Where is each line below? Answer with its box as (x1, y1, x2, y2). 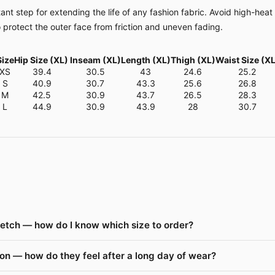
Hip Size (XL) (14, 54, 70, 65)
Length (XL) (120, 54, 171, 65)
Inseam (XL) (69, 54, 121, 65)
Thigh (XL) (170, 54, 215, 65)
